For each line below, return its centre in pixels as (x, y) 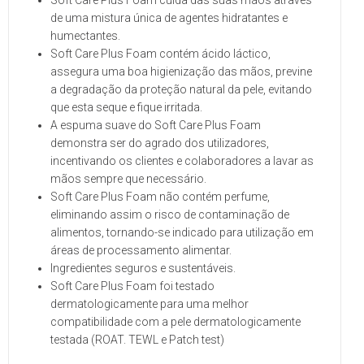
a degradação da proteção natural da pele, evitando (181, 90)
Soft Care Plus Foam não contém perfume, (160, 197)
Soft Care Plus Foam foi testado (132, 286)
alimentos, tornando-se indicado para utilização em (182, 233)
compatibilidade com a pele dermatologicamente (175, 322)
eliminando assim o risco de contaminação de (170, 215)
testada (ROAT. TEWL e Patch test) (137, 340)
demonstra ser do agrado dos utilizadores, (160, 143)
